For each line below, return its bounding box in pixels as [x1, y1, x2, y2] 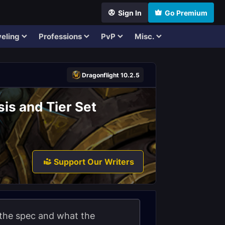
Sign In [118, 8, 142, 17]
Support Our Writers [54, 156, 134, 167]
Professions [38, 32, 82, 41]
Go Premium [165, 8, 207, 17]
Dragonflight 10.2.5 [82, 71, 140, 79]
